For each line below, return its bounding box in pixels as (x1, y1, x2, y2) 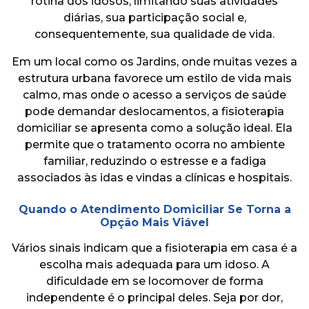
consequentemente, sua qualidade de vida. (34, 27, 275, 41)
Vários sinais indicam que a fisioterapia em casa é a (12, 241, 297, 255)
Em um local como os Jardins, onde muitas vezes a (12, 54, 297, 68)
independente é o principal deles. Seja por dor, (26, 290, 283, 304)
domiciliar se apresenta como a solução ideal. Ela (17, 121, 292, 134)
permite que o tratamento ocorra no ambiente (24, 137, 285, 151)
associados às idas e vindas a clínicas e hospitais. (17, 170, 292, 184)
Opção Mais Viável (100, 215, 209, 229)
